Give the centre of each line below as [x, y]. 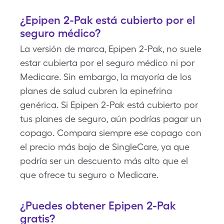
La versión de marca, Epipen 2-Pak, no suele [111, 49]
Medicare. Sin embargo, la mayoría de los [106, 77]
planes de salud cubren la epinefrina [96, 91]
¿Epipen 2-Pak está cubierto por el [107, 20]
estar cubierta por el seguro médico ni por [107, 63]
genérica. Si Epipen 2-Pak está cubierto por [109, 105]
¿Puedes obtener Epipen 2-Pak [98, 205]
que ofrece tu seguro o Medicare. [89, 175]
